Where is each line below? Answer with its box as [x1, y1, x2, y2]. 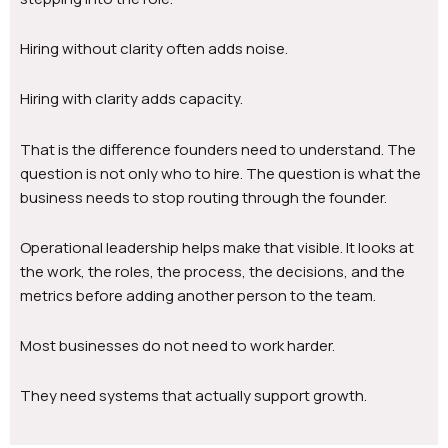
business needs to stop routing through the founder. [20, 186, 387, 208]
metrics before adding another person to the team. [20, 284, 376, 306]
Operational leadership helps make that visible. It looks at [20, 236, 414, 258]
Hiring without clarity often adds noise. [20, 38, 288, 60]
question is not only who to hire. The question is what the [20, 162, 421, 184]
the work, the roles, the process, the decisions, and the [20, 260, 405, 282]
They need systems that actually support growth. [20, 385, 367, 407]
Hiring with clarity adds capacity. [20, 88, 243, 110]
